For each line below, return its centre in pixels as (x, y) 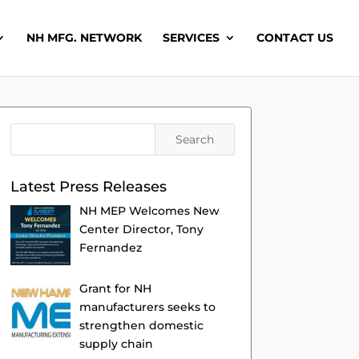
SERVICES (191, 38)
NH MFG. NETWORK (84, 38)
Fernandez (110, 248)
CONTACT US (295, 38)
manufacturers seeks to (147, 307)
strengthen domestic (141, 325)
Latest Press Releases (89, 187)
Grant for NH (115, 288)
